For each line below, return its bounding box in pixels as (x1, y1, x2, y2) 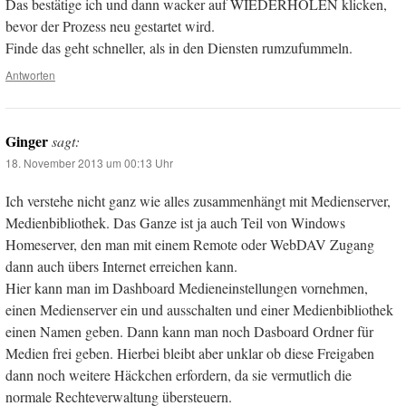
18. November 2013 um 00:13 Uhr (5, 155, 173, 171)
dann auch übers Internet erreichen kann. (5, 256, 237, 276)
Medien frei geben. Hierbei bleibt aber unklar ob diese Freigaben (5, 343, 374, 363)
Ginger (5, 130, 48, 152)
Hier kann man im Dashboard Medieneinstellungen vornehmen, (5, 278, 368, 298)
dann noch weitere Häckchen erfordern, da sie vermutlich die (5, 365, 352, 385)
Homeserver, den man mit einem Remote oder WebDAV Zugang (5, 235, 374, 255)
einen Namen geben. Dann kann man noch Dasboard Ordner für (5, 322, 373, 342)
